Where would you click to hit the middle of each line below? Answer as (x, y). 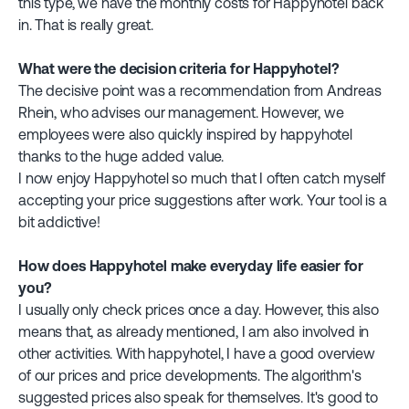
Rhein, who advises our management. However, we (181, 112)
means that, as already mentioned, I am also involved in (194, 331)
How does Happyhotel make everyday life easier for (191, 266)
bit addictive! (59, 222)
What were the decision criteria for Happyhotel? (179, 68)
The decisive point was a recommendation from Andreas (200, 90)
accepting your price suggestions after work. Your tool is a (203, 200)
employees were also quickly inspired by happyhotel (185, 134)
